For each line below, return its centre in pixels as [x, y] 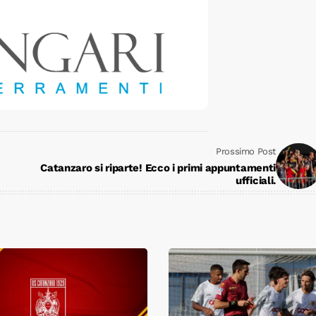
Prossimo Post [246, 152]
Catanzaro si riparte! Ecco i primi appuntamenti [158, 168]
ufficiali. [256, 181]
